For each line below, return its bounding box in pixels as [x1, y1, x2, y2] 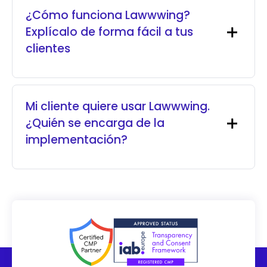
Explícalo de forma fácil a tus [26, 24, 194, 41]
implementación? [26, 132, 128, 148]
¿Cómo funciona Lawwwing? [26, 7, 191, 24]
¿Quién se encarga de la [26, 115, 165, 132]
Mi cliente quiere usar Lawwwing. [26, 98, 210, 115]
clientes [26, 41, 71, 57]
